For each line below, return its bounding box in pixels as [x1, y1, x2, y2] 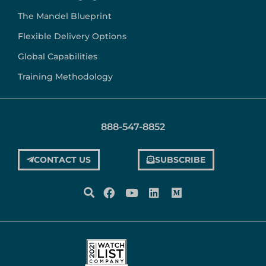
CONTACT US [34, 154, 91, 166]
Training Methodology [18, 71, 113, 83]
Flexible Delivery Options [18, 31, 126, 42]
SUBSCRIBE [155, 154, 205, 166]
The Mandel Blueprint [18, 11, 112, 22]
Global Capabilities [18, 51, 97, 62]
